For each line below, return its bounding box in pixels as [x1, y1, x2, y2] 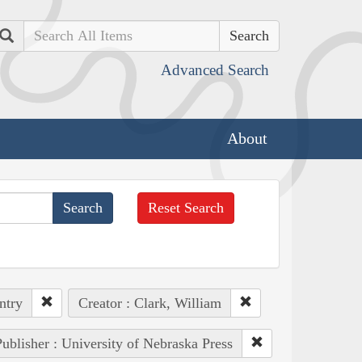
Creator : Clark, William [78, 294, 221, 311]
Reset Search [148, 199, 225, 216]
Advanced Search [161, 61, 269, 78]
